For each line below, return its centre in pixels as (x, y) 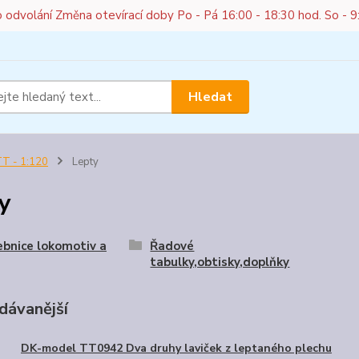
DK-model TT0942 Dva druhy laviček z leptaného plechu (176, 348)
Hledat (211, 97)
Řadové (172, 246)
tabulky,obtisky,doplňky (220, 262)
